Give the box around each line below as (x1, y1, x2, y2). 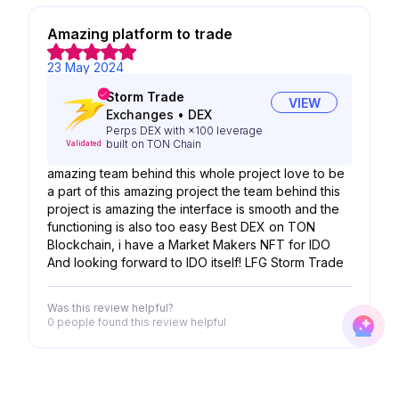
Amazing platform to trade (47, 25, 232, 43)
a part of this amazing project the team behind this (47, 183, 340, 199)
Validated (66, 139, 102, 148)
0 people (47, 315, 95, 329)
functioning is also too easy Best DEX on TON (47, 219, 315, 234)
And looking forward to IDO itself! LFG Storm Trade (47, 255, 344, 270)
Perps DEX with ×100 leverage (106, 124, 263, 137)
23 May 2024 (47, 60, 124, 75)
